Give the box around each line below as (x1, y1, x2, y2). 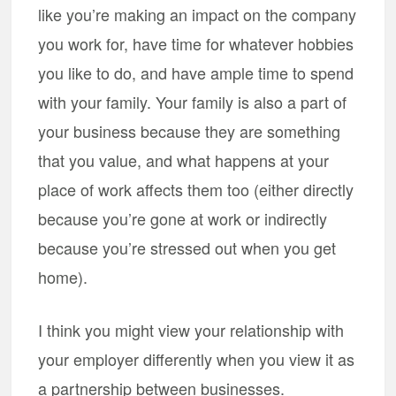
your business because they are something (38, 119, 341, 142)
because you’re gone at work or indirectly (38, 207, 328, 230)
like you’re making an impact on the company (38, 3, 357, 26)
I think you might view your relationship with (38, 318, 345, 341)
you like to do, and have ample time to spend (38, 61, 354, 84)
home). (38, 265, 88, 288)
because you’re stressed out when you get (38, 236, 337, 259)
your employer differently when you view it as (38, 347, 355, 370)
